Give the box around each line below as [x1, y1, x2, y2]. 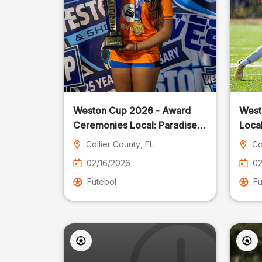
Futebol [87, 177, 117, 187]
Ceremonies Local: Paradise [73, 119, 198, 131]
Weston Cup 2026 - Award [73, 105, 191, 116]
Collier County [86, 139, 141, 149]
